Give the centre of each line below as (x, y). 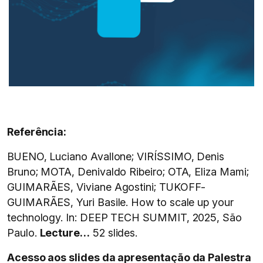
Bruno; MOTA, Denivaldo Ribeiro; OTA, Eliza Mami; (128, 172)
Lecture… (65, 233)
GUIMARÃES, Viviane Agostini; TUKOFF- (107, 187)
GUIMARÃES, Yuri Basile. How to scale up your (120, 202)
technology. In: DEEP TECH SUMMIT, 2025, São (124, 218)
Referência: (37, 132)
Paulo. (23, 233)
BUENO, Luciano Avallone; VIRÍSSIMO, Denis (116, 156)
